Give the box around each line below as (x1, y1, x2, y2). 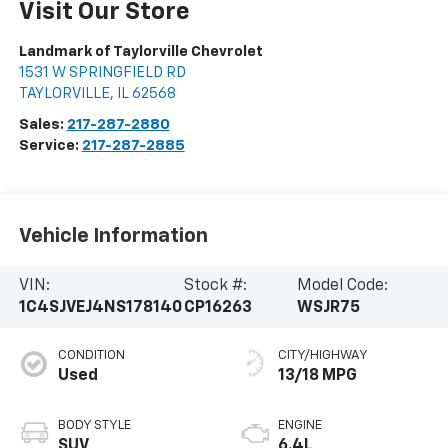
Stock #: (184, 278, 248, 295)
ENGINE (278, 418, 322, 432)
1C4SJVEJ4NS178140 (18, 300, 182, 317)
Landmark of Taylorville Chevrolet (18, 43, 263, 59)
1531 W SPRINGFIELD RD (18, 64, 186, 80)
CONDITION (57, 348, 125, 362)
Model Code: (297, 278, 389, 295)
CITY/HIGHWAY (278, 348, 368, 362)
